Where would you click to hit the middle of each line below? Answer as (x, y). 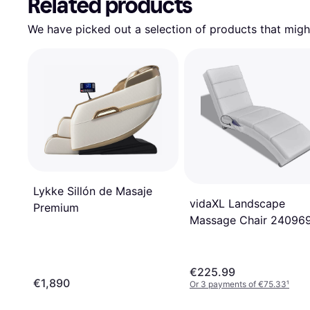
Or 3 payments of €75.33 (238, 284)
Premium (56, 208)
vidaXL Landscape (237, 203)
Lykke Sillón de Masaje (93, 191)
